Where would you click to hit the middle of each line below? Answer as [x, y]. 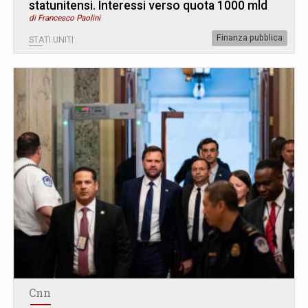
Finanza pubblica [250, 37]
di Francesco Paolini [65, 18]
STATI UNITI [51, 40]
